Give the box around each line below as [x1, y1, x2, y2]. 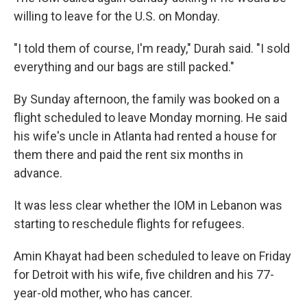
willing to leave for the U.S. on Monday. [14, 9, 220, 23]
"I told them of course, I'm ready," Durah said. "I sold [14, 41, 290, 56]
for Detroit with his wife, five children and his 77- [14, 267, 274, 282]
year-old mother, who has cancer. [14, 286, 193, 300]
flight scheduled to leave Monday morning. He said [14, 110, 287, 125]
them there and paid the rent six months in [14, 147, 243, 162]
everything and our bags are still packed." [14, 60, 234, 74]
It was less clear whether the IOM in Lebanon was [14, 198, 282, 212]
